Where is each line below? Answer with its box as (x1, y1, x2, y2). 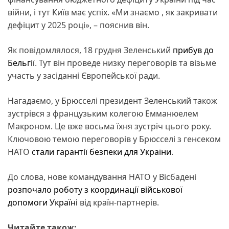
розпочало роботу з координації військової (8, 184, 182, 195)
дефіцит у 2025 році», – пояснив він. (8, 19, 149, 31)
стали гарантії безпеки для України (32, 146, 171, 157)
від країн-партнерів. (78, 196, 159, 208)
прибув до (173, 44, 214, 56)
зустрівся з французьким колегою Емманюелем (8, 107, 198, 119)
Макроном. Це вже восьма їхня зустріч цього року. (8, 120, 211, 132)
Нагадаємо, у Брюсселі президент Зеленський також (8, 95, 217, 106)
